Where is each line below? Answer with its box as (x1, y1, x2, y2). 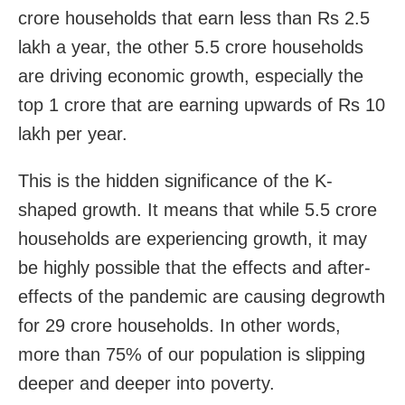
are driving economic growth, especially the (18, 65, 363, 86)
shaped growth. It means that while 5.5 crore (18, 199, 377, 220)
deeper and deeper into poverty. (18, 372, 275, 393)
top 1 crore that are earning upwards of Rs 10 (18, 94, 385, 115)
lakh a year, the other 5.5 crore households (18, 36, 363, 57)
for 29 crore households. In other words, (18, 315, 341, 335)
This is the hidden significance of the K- (18, 170, 333, 191)
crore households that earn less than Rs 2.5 (18, 7, 370, 28)
